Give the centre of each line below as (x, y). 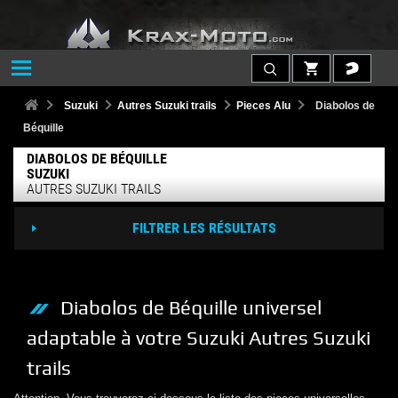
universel (282, 307)
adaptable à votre (104, 338)
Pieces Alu (263, 105)
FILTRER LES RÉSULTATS (204, 227)
